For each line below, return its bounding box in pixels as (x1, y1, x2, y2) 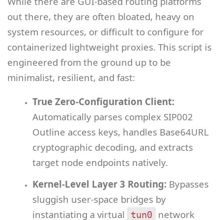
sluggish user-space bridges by (32, 193, 166, 206)
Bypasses (166, 178, 209, 191)
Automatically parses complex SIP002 (32, 110, 193, 123)
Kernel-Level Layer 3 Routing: (32, 178, 166, 191)
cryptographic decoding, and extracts (32, 141, 193, 154)
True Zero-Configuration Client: (32, 95, 174, 108)
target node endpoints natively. (32, 156, 168, 169)
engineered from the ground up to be (7, 55, 171, 68)
